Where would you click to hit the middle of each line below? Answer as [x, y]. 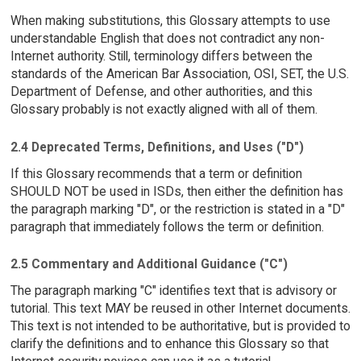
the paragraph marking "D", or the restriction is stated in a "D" [177, 209]
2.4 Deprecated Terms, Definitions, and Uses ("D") [157, 147]
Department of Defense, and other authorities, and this [161, 91]
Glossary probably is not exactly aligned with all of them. [164, 109]
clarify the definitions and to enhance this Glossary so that [169, 344]
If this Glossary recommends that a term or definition [156, 173]
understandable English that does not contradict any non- [167, 38]
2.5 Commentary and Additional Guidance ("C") [149, 264]
